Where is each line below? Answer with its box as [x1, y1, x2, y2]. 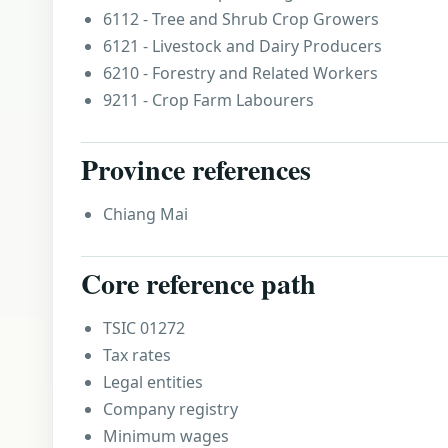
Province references [81, 149, 311, 190]
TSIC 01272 [103, 317, 185, 339]
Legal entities [103, 371, 203, 393]
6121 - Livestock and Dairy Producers [103, 35, 382, 57]
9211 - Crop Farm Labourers [103, 89, 314, 111]
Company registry [103, 398, 238, 420]
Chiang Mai [103, 203, 188, 225]
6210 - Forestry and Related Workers [103, 62, 378, 84]
